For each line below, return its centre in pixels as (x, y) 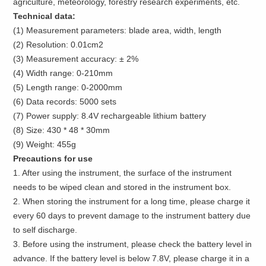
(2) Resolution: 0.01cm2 (58, 45)
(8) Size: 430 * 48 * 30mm (62, 130)
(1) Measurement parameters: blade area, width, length (118, 31)
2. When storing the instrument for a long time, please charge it (132, 202)
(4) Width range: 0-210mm (63, 73)
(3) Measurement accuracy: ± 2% (76, 59)
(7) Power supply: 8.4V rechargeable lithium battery (110, 116)
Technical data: (45, 16)
